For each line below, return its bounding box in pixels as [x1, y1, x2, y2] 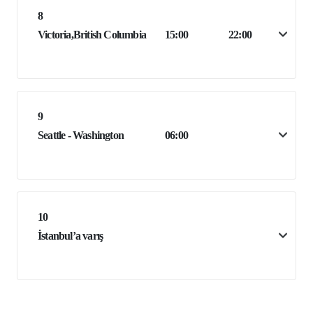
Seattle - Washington [38, 129, 124, 141]
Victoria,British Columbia [38, 28, 146, 41]
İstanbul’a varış [38, 229, 103, 242]
